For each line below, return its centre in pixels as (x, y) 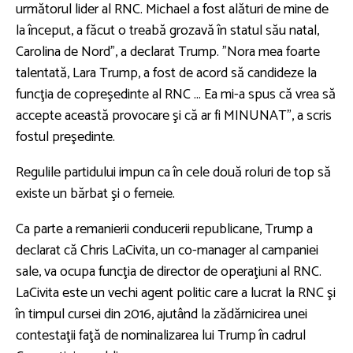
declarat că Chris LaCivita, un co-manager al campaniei (167, 251)
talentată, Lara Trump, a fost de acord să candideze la (166, 74)
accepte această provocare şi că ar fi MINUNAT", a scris (174, 116)
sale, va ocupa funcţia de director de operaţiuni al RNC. (169, 272)
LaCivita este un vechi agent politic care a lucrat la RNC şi (176, 294)
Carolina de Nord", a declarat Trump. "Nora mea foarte (168, 52)
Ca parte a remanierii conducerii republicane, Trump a (164, 230)
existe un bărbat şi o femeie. (95, 194)
